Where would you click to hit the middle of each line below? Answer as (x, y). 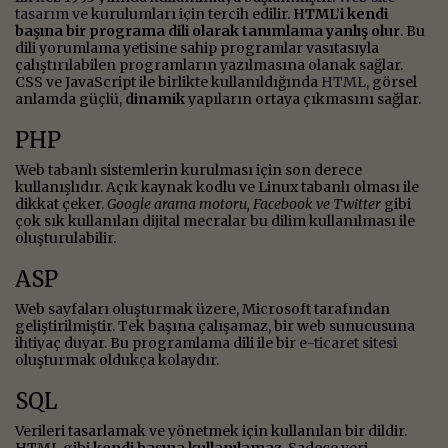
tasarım (42, 13)
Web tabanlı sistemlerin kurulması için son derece (188, 169)
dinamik (155, 98)
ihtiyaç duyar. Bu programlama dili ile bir (157, 342)
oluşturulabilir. (65, 237)
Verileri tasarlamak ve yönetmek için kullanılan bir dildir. (211, 430)
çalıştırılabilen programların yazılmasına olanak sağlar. (209, 64)
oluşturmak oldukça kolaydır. (117, 359)
